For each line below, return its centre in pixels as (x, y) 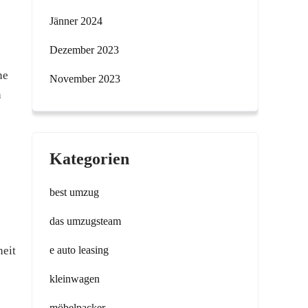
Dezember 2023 (84, 50)
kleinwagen (75, 279)
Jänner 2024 (76, 21)
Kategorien (89, 159)
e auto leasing (79, 250)
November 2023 (85, 79)
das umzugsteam (85, 221)
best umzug (74, 192)
